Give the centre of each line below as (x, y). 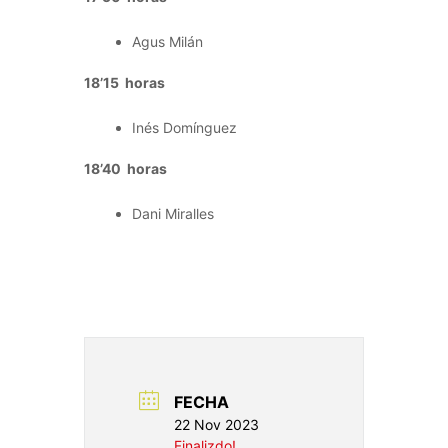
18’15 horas (124, 82)
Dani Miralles (173, 213)
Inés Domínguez (184, 127)
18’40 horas (125, 168)
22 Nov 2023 (216, 424)
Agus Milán (167, 41)
